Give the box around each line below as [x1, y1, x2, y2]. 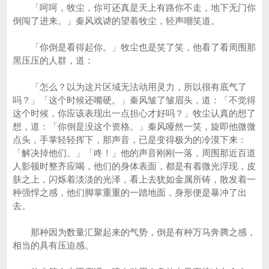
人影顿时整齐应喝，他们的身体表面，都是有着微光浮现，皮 [13, 161, 256, 171]
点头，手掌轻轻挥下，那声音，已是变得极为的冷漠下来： [13, 134, 247, 145]
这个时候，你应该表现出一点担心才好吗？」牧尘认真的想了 [13, 108, 256, 118]
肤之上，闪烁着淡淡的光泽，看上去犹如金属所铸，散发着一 [13, 174, 256, 184]
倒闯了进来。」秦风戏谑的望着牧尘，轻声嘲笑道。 [13, 16, 220, 26]
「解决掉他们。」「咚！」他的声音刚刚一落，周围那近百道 [13, 148, 256, 158]
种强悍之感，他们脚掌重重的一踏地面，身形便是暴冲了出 [13, 187, 247, 198]
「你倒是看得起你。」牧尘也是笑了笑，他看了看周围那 [13, 42, 256, 52]
